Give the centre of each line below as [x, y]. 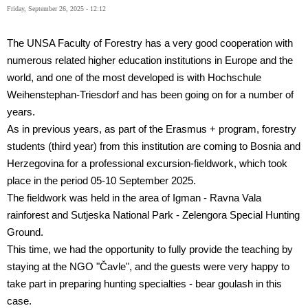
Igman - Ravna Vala [217, 198]
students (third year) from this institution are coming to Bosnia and [154, 147]
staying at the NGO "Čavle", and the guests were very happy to [148, 267]
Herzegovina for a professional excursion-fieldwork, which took [147, 164]
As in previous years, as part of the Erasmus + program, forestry [152, 130]
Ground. [25, 233]
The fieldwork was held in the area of [90, 198]
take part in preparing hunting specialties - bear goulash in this [144, 284]
